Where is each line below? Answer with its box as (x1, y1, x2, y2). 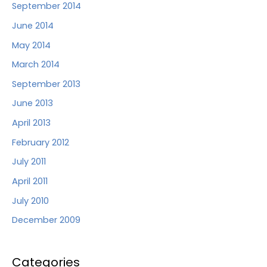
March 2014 (12, 58, 60, 71)
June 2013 (12, 97, 53, 110)
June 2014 (12, 19, 54, 32)
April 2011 (12, 175, 48, 188)
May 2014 (12, 39, 51, 51)
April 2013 (12, 117, 51, 129)
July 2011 (12, 156, 46, 168)
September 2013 (12, 77, 80, 90)
